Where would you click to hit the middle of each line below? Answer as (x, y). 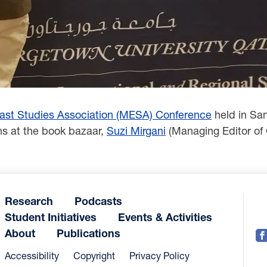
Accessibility (32, 255)
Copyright (94, 255)
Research (29, 201)
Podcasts (98, 201)
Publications (89, 233)
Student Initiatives (51, 217)
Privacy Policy (159, 255)
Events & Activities (165, 217)
